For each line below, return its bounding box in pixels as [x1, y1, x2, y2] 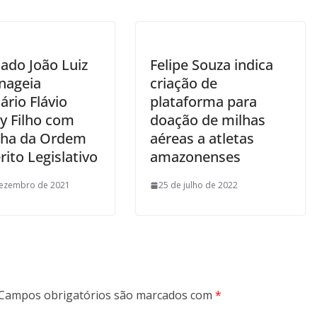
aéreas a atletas [150, 129, 254, 148]
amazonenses [150, 147, 241, 166]
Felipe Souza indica [150, 55, 273, 74]
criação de [150, 74, 217, 93]
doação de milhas [150, 110, 265, 129]
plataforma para [150, 92, 257, 111]
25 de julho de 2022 [158, 179, 238, 191]
